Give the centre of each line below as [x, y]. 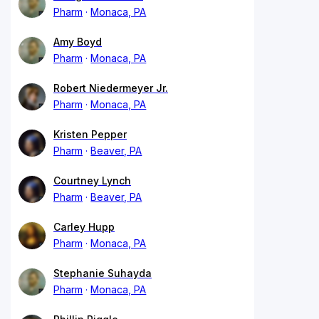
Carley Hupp [84, 226]
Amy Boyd [78, 41]
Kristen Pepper [90, 134]
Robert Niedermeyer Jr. [111, 88]
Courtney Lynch [92, 180]
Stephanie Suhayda [103, 273]
